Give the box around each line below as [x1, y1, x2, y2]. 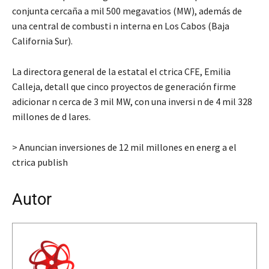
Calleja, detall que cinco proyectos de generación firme [12, 80, 236, 92]
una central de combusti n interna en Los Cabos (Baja [12, 19, 229, 32]
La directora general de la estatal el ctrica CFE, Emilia [12, 65, 231, 77]
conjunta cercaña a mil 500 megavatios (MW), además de [12, 4, 242, 17]
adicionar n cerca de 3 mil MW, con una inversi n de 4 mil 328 [12, 95, 252, 107]
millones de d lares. [12, 110, 91, 122]
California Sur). [12, 34, 73, 47]
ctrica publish [12, 156, 68, 168]
